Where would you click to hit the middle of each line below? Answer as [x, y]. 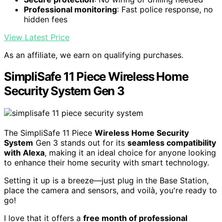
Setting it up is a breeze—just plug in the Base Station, [106, 181]
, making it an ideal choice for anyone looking [130, 153]
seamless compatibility [172, 143]
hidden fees [46, 19]
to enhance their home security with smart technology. [107, 163]
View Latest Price [37, 37]
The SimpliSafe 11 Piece [49, 133]
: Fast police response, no [165, 9]
